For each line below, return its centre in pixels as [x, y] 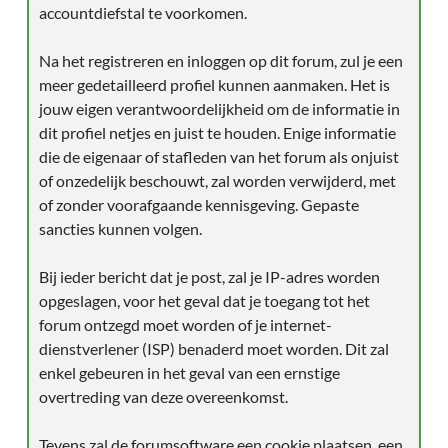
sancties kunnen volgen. [120, 228]
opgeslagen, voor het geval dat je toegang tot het [204, 300]
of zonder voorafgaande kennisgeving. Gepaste [199, 204]
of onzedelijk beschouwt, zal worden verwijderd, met [217, 180]
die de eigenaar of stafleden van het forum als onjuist [219, 156]
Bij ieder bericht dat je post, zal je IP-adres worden [209, 276]
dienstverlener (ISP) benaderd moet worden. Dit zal [214, 348]
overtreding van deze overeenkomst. [163, 396]
